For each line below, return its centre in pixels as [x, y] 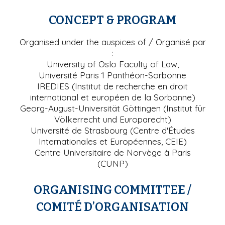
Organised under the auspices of [83, 42]
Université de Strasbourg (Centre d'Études [113, 130]
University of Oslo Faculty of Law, [113, 64]
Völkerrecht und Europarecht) [113, 119]
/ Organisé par [176, 42]
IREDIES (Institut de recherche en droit [113, 86]
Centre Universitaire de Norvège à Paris [113, 152]
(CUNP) [113, 163]
